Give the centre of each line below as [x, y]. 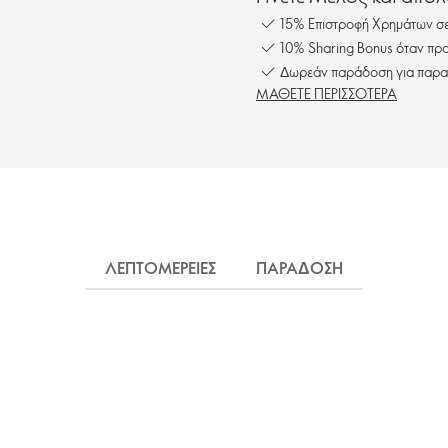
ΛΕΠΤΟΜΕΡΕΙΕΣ [160, 268]
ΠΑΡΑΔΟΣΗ [299, 268]
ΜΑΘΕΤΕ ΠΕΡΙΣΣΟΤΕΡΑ [326, 93]
